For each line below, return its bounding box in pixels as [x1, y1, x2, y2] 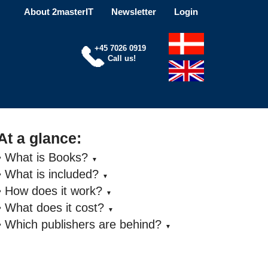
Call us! [108, 53, 136, 63]
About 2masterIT [24, 7, 93, 17]
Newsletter [111, 7, 156, 17]
